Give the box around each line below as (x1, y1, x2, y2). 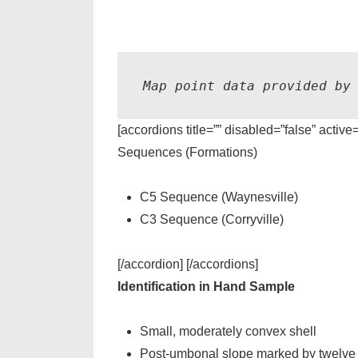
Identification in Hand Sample (117, 280, 295, 293)
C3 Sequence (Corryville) (140, 213, 284, 226)
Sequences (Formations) (117, 145, 257, 159)
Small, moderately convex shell (140, 324, 316, 338)
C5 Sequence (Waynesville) (140, 190, 298, 204)
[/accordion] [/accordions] (117, 257, 258, 271)
